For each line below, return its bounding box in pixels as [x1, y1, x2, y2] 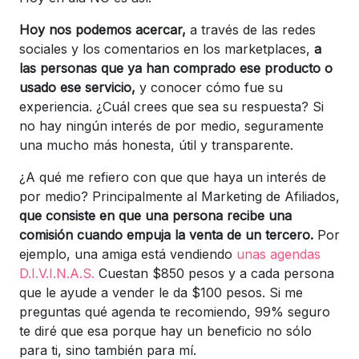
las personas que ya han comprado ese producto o [19, 59, 333, 76]
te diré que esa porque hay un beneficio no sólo [19, 322, 312, 339]
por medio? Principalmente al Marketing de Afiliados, [19, 188, 340, 204]
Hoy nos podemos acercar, [19, 21, 186, 38]
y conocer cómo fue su [139, 79, 283, 95]
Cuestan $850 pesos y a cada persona [95, 264, 334, 281]
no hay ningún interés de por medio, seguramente [19, 117, 324, 134]
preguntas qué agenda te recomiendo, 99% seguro [19, 303, 330, 320]
